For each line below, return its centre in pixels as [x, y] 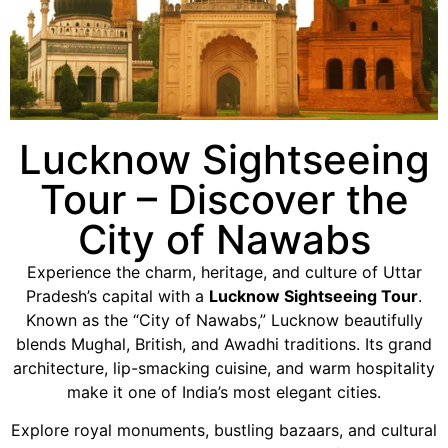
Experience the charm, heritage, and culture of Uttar [224, 271]
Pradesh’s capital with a [117, 295]
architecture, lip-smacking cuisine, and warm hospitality [224, 367]
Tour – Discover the [224, 199]
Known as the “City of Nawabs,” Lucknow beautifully [224, 319]
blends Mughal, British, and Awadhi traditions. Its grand [224, 343]
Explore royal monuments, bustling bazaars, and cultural [224, 429]
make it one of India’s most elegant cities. [224, 391]
